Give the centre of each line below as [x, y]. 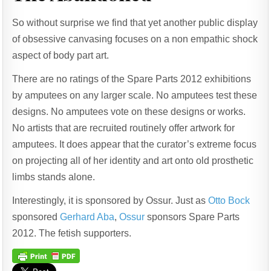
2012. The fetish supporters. [72, 233]
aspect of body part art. [61, 55]
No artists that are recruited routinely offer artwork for [124, 128]
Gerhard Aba [87, 217]
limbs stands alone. [54, 177]
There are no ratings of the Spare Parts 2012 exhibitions [132, 79]
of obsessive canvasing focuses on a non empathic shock [135, 39]
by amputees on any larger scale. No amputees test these [135, 95]
